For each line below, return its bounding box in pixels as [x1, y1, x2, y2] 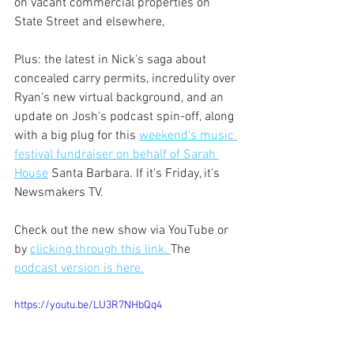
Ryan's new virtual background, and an [14, 89, 227, 106]
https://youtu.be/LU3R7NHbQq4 [14, 298, 162, 312]
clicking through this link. [30, 241, 171, 258]
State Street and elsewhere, [14, 13, 164, 30]
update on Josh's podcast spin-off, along [14, 108, 237, 125]
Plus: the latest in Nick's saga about [14, 51, 209, 68]
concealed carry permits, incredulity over [14, 70, 239, 87]
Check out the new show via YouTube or [14, 222, 232, 239]
